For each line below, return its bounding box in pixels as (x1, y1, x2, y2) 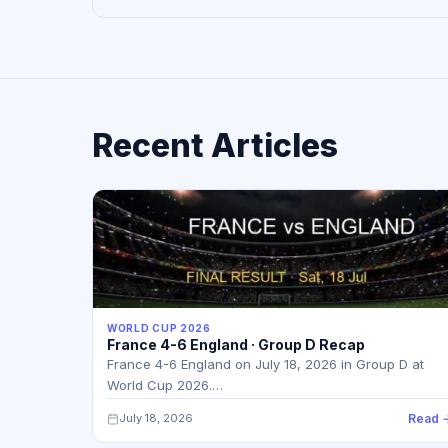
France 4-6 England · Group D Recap (107, 336, 365, 353)
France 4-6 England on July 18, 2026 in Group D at (107, 356, 424, 372)
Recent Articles (92, 126, 338, 165)
